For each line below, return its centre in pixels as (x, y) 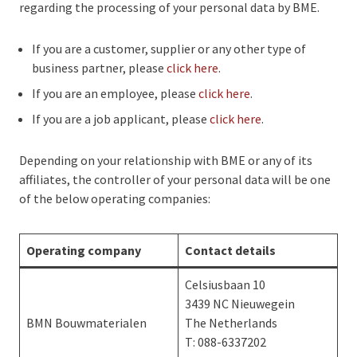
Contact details (230, 250)
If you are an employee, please (115, 93)
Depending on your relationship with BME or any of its (166, 160)
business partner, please (99, 68)
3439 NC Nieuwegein (240, 304)
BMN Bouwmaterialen (86, 323)
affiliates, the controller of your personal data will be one (175, 179)
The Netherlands (231, 323)
